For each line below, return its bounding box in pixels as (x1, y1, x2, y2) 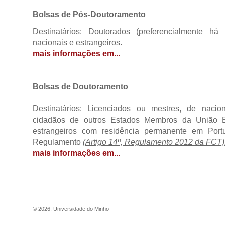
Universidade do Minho (53, 206, 109, 212)
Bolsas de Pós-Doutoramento (33, 10, 146, 19)
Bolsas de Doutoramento (33, 82, 128, 91)
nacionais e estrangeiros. (33, 38, 122, 47)
